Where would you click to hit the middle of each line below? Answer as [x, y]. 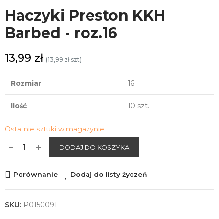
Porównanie [35, 175]
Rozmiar [26, 83]
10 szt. [138, 106]
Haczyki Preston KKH [85, 16]
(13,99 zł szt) [64, 60]
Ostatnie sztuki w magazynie [55, 129]
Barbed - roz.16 [61, 33]
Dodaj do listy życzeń [109, 175]
